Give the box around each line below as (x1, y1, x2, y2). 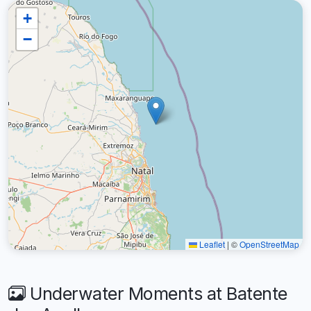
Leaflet (197, 237, 225, 250)
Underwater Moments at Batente (25, 283, 287, 304)
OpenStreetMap (239, 237, 299, 250)
